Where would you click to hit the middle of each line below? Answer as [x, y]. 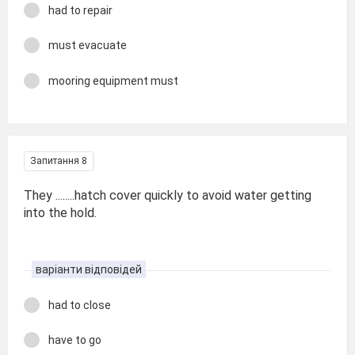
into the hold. [60, 213]
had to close [80, 305]
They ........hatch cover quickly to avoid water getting [168, 195]
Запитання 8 [59, 161]
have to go [75, 340]
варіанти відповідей [89, 269]
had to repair [80, 10]
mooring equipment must [113, 80]
